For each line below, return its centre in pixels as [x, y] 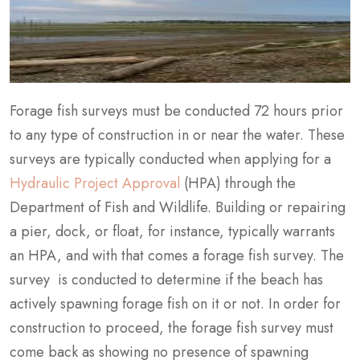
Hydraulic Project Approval [95, 183]
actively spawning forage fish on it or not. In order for [175, 303]
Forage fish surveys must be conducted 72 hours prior [176, 110]
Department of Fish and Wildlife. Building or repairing [178, 207]
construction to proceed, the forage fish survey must [172, 327]
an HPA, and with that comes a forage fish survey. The [177, 255]
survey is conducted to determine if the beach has [166, 279]
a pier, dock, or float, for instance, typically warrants [172, 231]
